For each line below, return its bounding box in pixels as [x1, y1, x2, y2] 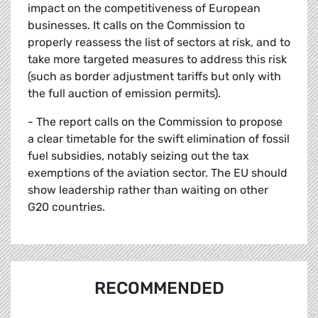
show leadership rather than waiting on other [28, 183, 268, 197]
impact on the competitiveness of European [28, 1, 261, 16]
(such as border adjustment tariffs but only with [28, 70, 281, 84]
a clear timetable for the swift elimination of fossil [28, 132, 290, 146]
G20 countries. [28, 200, 105, 214]
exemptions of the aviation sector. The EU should [28, 166, 287, 180]
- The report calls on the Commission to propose [28, 115, 283, 129]
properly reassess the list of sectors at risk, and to [28, 35, 290, 50]
